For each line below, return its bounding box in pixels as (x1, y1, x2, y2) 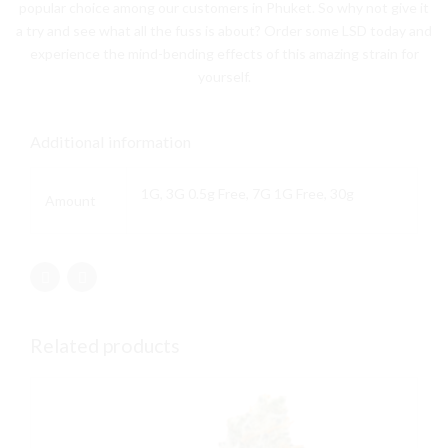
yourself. (197, 67, 251, 85)
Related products (30, 333, 180, 357)
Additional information (30, 131, 191, 151)
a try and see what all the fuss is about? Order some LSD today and (16, 21, 432, 39)
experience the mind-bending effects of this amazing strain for (29, 44, 419, 62)
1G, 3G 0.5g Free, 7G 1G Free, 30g (141, 184, 354, 202)
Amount (45, 191, 96, 209)
